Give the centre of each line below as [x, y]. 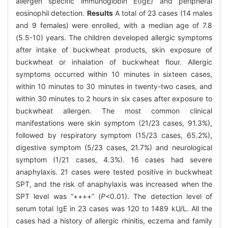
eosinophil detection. [51, 13]
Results [100, 13]
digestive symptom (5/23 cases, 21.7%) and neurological [114, 148]
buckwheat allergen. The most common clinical [114, 111]
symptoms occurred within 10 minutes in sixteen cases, [114, 74]
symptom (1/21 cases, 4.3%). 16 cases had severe [114, 160]
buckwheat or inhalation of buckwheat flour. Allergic [114, 62]
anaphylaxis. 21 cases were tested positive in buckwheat [114, 172]
